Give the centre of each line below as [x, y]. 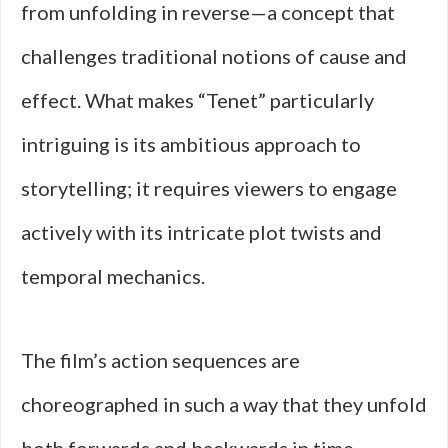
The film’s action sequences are [160, 360]
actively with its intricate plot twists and [201, 232]
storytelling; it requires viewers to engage [209, 188]
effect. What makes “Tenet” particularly [197, 100]
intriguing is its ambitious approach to [191, 144]
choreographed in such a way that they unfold [224, 404]
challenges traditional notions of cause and [214, 56]
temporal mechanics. [113, 276]
